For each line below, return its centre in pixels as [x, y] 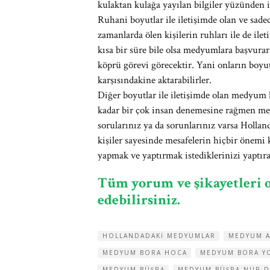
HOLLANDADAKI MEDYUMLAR [159, 236]
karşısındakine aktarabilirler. [155, 80]
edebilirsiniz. [139, 200]
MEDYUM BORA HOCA [145, 253]
